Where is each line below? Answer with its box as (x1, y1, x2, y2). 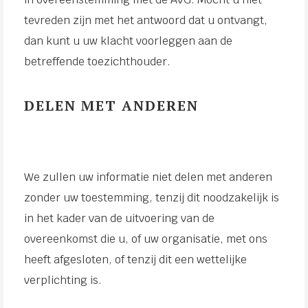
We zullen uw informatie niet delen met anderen (24, 170, 272, 184)
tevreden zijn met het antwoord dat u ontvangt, (24, 13, 267, 27)
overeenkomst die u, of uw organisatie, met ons (24, 232, 267, 246)
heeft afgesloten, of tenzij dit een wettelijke (24, 252, 247, 267)
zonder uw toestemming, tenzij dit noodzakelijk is (24, 190, 279, 205)
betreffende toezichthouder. (24, 54, 170, 69)
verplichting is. (24, 273, 102, 287)
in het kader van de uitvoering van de (24, 211, 214, 225)
